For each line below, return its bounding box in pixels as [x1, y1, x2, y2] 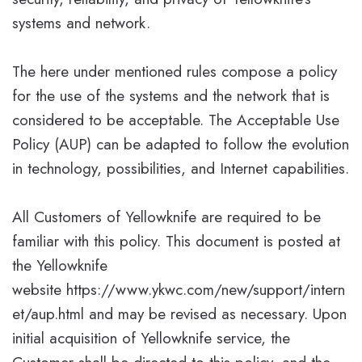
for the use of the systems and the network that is [12, 84, 330, 107]
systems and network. [12, 11, 150, 34]
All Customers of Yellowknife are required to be [12, 205, 321, 228]
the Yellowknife [12, 254, 107, 276]
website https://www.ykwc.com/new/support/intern [12, 278, 345, 301]
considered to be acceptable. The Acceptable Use [12, 108, 339, 131]
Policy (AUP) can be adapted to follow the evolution [12, 133, 349, 155]
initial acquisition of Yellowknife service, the [12, 326, 290, 349]
